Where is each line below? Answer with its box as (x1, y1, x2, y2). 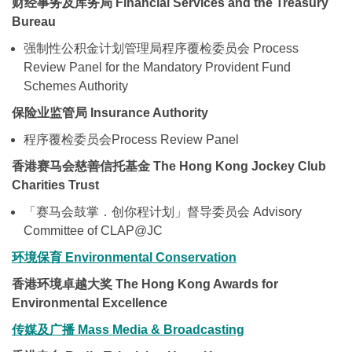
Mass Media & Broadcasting (75, 322, 244, 336)
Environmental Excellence (12, 295, 167, 310)
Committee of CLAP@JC (24, 223, 163, 237)
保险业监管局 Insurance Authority (12, 105, 208, 119)
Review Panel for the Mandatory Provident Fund (24, 60, 291, 74)
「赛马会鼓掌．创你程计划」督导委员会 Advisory (24, 204, 302, 218)
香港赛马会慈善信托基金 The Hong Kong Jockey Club (12, 159, 326, 173)
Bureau (12, 14, 56, 28)
